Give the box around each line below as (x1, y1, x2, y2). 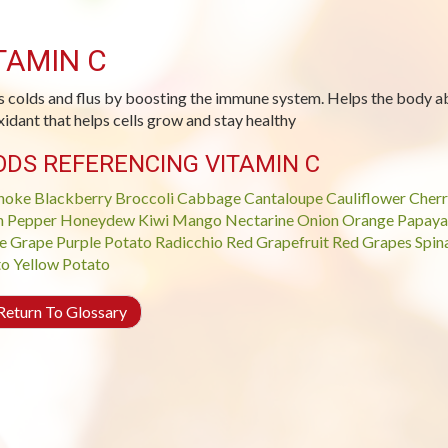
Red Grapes (331, 232, 412, 251)
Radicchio (154, 232, 223, 251)
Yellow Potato (12, 254, 110, 273)
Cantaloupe (243, 188, 323, 207)
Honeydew (59, 210, 135, 229)
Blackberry (33, 188, 112, 207)
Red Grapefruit (225, 232, 329, 251)
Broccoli (114, 188, 174, 207)
